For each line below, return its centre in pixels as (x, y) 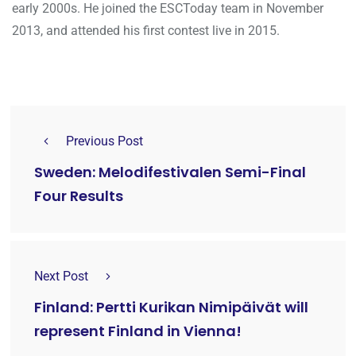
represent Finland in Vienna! (138, 331)
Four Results (79, 196)
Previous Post (104, 141)
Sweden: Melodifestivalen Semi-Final (170, 172)
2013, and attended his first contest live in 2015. (146, 30)
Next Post (61, 276)
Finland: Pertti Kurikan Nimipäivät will (171, 308)
